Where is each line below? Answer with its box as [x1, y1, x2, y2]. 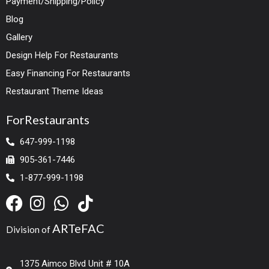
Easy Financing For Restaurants [6, 67, 131, 79]
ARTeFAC [52, 220, 105, 235]
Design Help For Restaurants [6, 49, 119, 61]
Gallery [6, 31, 33, 43]
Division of [6, 223, 53, 235]
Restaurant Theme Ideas [6, 85, 104, 97]
